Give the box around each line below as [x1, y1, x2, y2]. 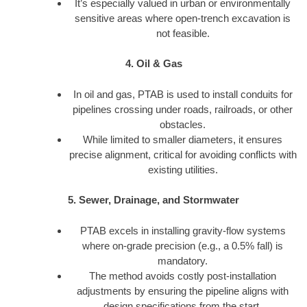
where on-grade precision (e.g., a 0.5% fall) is [82, 239, 283, 251]
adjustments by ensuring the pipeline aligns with [77, 284, 288, 297]
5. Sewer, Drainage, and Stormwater [68, 194, 239, 206]
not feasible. [156, 27, 210, 39]
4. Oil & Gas [125, 58, 182, 70]
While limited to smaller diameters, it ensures [83, 133, 282, 145]
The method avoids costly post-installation [89, 269, 276, 282]
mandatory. [158, 254, 208, 267]
